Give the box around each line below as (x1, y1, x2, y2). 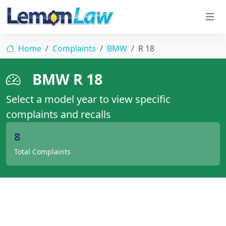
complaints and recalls (6, 107, 111, 121)
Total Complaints (14, 147, 71, 156)
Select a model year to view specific (6, 92, 171, 106)
